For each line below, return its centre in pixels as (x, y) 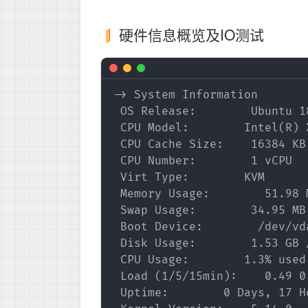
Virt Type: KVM (189, 177)
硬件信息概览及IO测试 (191, 34)
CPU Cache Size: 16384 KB (210, 144)
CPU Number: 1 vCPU (203, 161)
